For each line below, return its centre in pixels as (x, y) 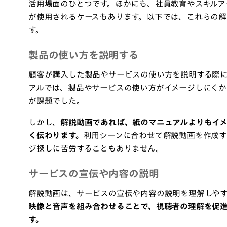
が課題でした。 (56, 101)
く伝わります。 (56, 135)
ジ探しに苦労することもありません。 (96, 148)
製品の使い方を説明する (84, 55)
